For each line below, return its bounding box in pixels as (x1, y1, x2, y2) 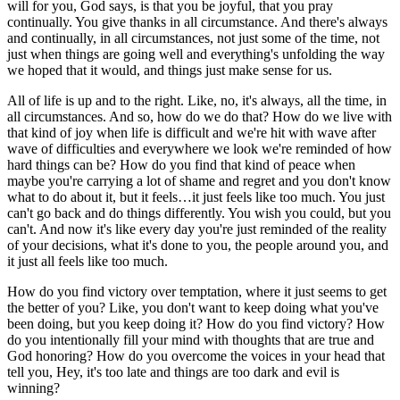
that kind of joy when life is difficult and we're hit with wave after (7, 124, 376, 140)
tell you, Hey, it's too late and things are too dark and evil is (7, 363, 339, 379)
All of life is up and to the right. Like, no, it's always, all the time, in (7, 92, 387, 108)
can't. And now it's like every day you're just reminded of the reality (7, 221, 387, 237)
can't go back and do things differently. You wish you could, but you (7, 204, 391, 221)
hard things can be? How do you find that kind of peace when (7, 156, 355, 172)
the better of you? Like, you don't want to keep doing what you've (7, 299, 379, 315)
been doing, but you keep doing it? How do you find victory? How (7, 315, 385, 331)
